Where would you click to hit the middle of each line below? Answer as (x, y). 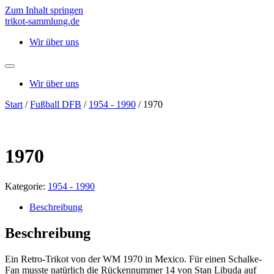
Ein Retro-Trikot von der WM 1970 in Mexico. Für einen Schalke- (133, 259)
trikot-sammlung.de (42, 21)
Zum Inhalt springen (44, 10)
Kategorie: (26, 186)
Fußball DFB (56, 104)
